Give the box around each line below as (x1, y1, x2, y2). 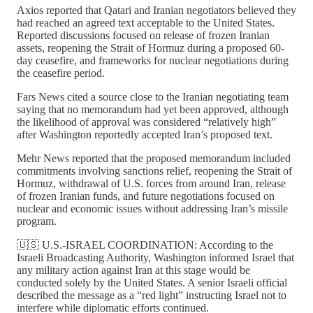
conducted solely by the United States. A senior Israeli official (17, 277, 287, 289)
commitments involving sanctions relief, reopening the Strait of (17, 165, 292, 177)
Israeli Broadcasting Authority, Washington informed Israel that (17, 252, 294, 264)
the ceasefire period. (17, 67, 105, 80)
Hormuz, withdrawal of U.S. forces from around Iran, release (17, 177, 286, 190)
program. (17, 215, 57, 228)
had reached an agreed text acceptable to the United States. (17, 17, 275, 29)
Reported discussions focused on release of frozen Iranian (17, 29, 270, 42)
